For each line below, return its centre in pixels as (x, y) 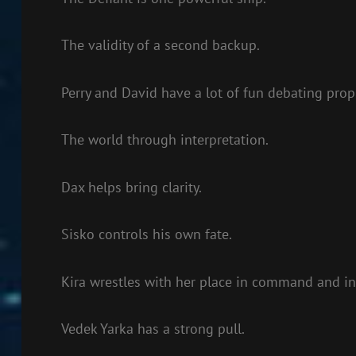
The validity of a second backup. (160, 45)
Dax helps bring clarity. (131, 187)
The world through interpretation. (164, 139)
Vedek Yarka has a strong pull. (153, 329)
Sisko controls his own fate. (146, 234)
